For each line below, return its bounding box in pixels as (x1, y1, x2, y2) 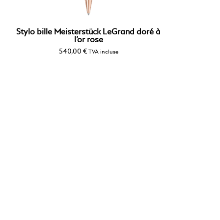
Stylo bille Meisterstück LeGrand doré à (16, 28, 161, 36)
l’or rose (74, 36, 103, 44)
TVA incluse (88, 49, 118, 55)
